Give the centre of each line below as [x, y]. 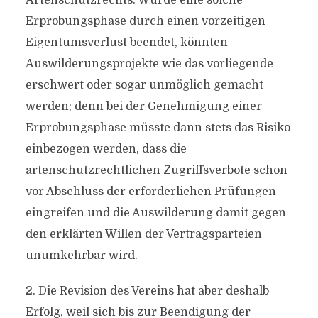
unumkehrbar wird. [81, 256]
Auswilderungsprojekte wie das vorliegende [149, 64]
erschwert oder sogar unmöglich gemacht [144, 85]
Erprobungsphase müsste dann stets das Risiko [158, 128]
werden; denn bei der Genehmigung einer [143, 106]
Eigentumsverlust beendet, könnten [126, 43]
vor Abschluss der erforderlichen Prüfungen [150, 192]
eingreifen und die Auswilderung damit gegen [155, 213]
